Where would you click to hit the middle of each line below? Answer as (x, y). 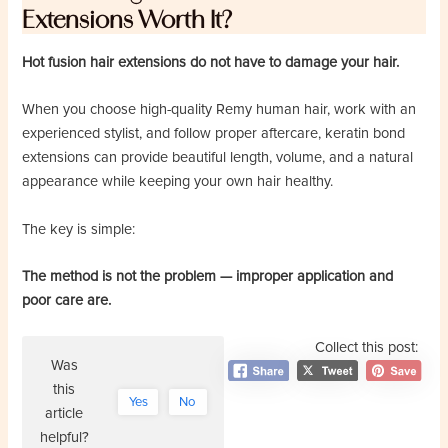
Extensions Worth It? (127, 20)
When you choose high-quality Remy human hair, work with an (219, 110)
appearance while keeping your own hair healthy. (178, 182)
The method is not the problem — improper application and (208, 276)
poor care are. (67, 300)
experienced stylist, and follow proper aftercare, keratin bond (214, 134)
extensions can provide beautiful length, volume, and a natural (218, 158)
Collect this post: (366, 348)
